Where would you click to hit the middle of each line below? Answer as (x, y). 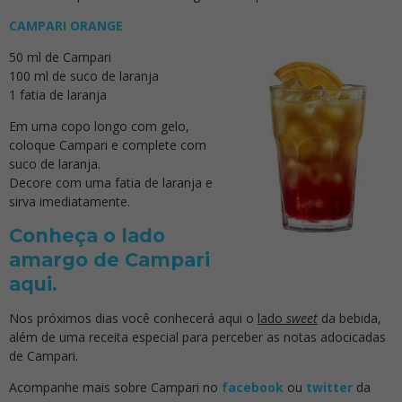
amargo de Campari (109, 259)
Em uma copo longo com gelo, (99, 126)
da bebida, (350, 318)
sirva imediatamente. (70, 201)
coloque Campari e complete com (108, 144)
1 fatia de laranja (58, 94)
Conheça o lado (87, 235)
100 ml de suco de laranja (84, 75)
